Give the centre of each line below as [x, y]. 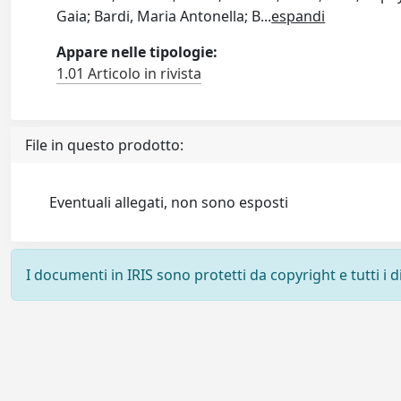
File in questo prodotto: [104, 145]
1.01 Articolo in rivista [129, 73]
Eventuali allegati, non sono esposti [169, 202]
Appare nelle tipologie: [137, 52]
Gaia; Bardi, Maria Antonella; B [159, 16]
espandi [299, 16]
